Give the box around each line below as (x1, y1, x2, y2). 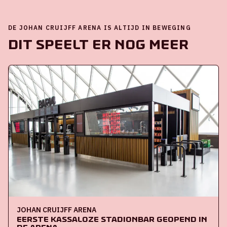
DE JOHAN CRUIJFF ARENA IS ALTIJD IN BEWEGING (8, 24, 191, 31)
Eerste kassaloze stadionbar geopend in (17, 214, 207, 224)
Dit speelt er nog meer (8, 36, 188, 53)
